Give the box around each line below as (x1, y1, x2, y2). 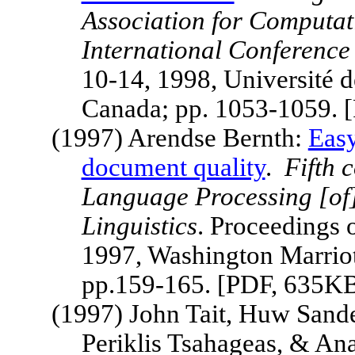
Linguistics (81, 212, 197, 240)
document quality (81, 153, 265, 181)
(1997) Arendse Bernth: (51, 124, 308, 152)
